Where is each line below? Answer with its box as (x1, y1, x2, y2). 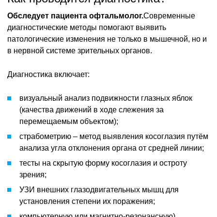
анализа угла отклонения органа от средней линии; (19, 143, 204, 152)
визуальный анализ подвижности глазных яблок (19, 93, 192, 102)
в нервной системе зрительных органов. (7, 46, 152, 55)
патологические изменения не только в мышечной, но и (7, 34, 207, 43)
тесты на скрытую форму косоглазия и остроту (19, 158, 187, 167)
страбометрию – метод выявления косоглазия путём (19, 132, 208, 140)
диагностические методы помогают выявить (7, 23, 166, 31)
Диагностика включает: (7, 70, 90, 78)
